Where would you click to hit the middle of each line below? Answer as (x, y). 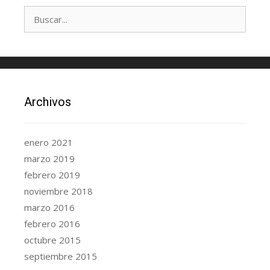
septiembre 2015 (61, 256)
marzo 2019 (49, 159)
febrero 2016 (52, 224)
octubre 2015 (52, 240)
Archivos (48, 102)
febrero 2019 (52, 175)
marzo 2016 (49, 208)
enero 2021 (49, 143)
